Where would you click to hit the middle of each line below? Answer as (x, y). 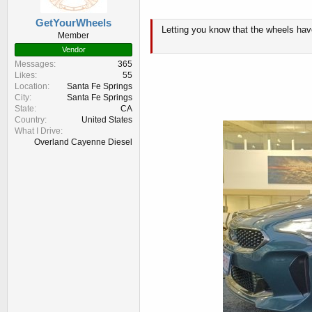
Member (73, 36)
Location (31, 87)
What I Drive (38, 131)
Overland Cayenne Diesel (83, 142)
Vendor (73, 50)
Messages (34, 64)
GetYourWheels (73, 23)
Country (30, 120)
